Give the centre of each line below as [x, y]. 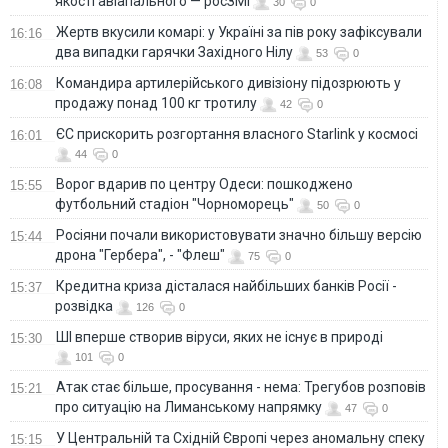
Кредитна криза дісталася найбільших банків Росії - [226, 286]
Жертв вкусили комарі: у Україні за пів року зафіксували [239, 32]
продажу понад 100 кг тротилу [156, 103]
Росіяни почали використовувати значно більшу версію [239, 235]
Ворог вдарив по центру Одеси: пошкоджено [204, 184]
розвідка [84, 306]
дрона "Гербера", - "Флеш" [140, 255]
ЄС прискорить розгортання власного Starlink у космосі [237, 134]
